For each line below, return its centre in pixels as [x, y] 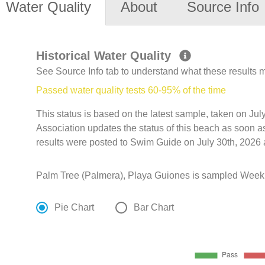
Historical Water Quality [106, 56]
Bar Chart [154, 208]
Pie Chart [75, 208]
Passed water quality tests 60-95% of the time [131, 91]
